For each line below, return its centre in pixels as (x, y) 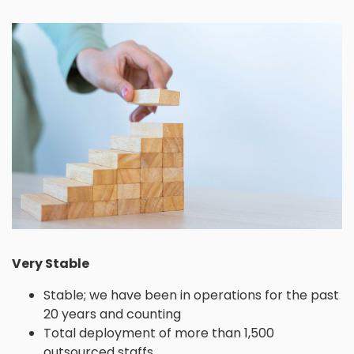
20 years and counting (112, 314)
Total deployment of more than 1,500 (159, 333)
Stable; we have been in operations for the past (191, 296)
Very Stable (51, 264)
